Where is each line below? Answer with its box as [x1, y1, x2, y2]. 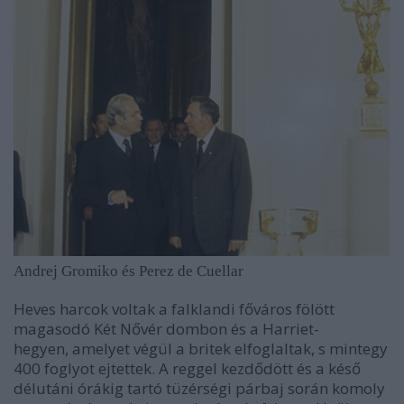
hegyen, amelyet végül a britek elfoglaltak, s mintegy [14, 338, 388, 360]
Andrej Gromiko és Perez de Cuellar [14, 262, 243, 280]
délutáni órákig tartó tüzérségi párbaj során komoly [14, 378, 385, 399]
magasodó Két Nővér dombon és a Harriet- [14, 318, 319, 340]
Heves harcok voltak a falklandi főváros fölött [14, 298, 335, 320]
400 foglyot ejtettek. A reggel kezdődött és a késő [14, 358, 361, 380]
